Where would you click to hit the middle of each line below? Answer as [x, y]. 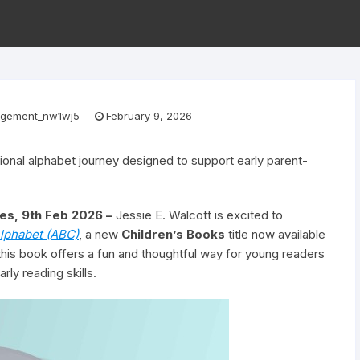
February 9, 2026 [149, 115]
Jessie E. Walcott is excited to [199, 215]
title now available [275, 234]
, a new [100, 234]
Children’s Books [173, 234]
